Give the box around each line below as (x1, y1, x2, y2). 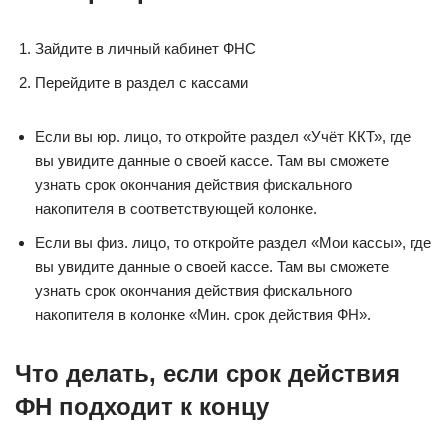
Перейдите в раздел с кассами (35, 74, 248, 91)
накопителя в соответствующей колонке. (35, 200, 317, 217)
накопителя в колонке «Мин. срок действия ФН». (35, 306, 371, 323)
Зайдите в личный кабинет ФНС (35, 40, 256, 57)
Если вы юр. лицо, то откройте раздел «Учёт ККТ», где (35, 128, 411, 145)
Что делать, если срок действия (15, 360, 400, 387)
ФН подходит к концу (15, 393, 269, 420)
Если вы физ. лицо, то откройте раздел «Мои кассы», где (35, 234, 431, 251)
